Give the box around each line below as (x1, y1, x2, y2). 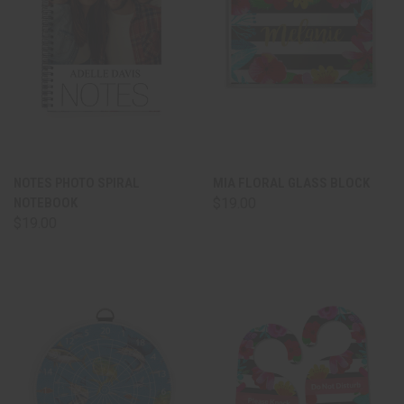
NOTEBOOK (14, 195, 78, 211)
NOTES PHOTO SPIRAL (14, 175, 140, 191)
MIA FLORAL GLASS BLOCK (213, 175, 370, 191)
